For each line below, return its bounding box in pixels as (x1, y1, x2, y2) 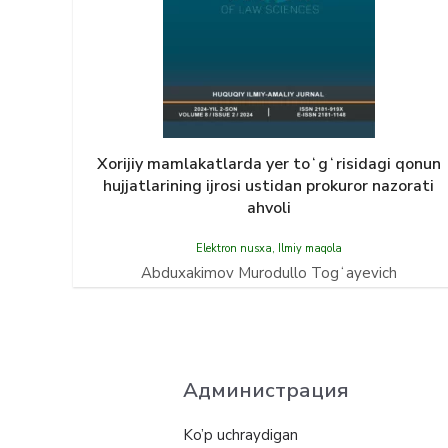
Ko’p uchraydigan (183, 425, 298, 445)
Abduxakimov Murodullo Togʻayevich (140, 263, 397, 283)
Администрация (183, 376, 349, 404)
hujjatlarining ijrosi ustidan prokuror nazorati (103, 175, 434, 197)
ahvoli (246, 197, 291, 219)
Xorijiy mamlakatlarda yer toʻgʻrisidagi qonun (96, 153, 441, 175)
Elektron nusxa (195, 241, 272, 256)
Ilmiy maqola (277, 241, 342, 256)
